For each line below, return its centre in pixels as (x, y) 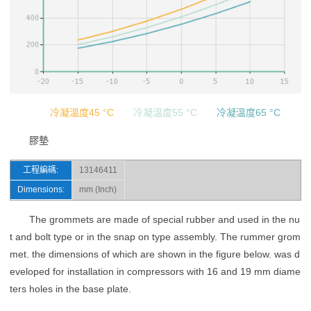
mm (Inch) (98, 190)
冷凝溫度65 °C (248, 113)
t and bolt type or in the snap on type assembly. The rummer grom (155, 237)
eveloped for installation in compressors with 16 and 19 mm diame (155, 272)
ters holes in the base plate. (70, 289)
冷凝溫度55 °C (165, 113)
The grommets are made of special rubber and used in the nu (164, 220)
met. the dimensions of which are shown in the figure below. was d (154, 254)
